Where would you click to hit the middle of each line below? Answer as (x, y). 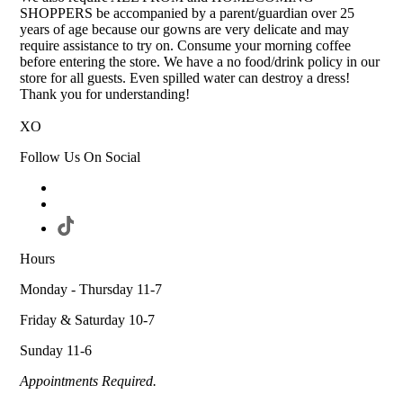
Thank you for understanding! (105, 94)
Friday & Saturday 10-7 (88, 320)
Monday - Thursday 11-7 (91, 290)
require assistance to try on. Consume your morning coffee (186, 46)
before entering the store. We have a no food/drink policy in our (200, 62)
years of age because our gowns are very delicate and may (185, 30)
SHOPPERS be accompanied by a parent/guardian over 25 (188, 13)
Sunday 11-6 (56, 351)
